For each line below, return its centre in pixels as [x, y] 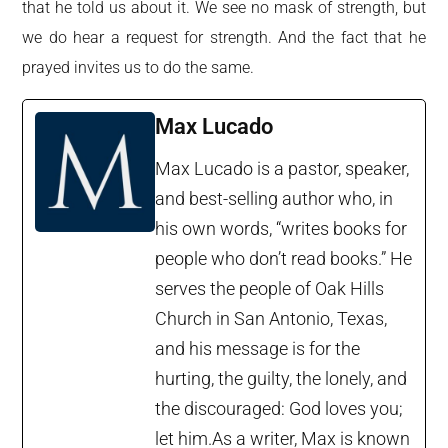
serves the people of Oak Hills [270, 288]
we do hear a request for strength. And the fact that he [224, 37]
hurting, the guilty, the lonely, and [281, 378]
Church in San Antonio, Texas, [271, 318]
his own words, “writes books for [281, 228]
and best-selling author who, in [274, 198]
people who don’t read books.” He [284, 258]
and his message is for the [258, 348]
